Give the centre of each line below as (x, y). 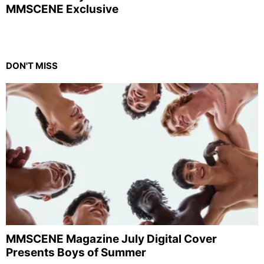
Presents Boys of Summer (76, 253)
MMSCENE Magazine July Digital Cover (111, 239)
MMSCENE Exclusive (62, 9)
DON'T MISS (32, 66)
